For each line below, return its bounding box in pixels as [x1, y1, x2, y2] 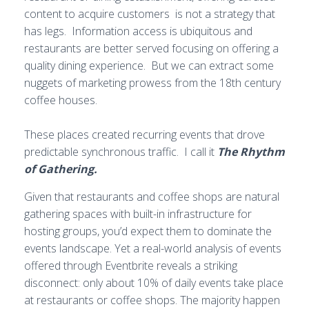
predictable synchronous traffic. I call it [24, 144, 217, 159]
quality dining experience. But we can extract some [24, 58, 274, 73]
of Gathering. [24, 161, 97, 177]
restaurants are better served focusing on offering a [24, 41, 279, 56]
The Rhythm [217, 144, 285, 159]
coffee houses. [24, 92, 97, 108]
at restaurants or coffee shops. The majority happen [24, 292, 280, 308]
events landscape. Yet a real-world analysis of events [24, 241, 281, 256]
